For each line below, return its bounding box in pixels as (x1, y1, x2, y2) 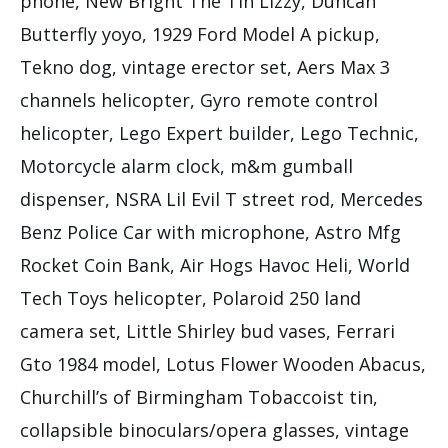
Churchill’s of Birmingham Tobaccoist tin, (20, 384, 378, 409)
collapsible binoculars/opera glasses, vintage (20, 417, 409, 442)
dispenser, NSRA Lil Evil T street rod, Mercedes (20, 186, 423, 211)
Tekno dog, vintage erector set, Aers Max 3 (20, 54, 390, 79)
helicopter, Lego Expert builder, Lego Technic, (20, 120, 419, 145)
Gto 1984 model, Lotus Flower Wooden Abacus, (20, 351, 426, 376)
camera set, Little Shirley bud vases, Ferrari (20, 318, 395, 343)
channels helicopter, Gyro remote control (20, 87, 378, 112)
